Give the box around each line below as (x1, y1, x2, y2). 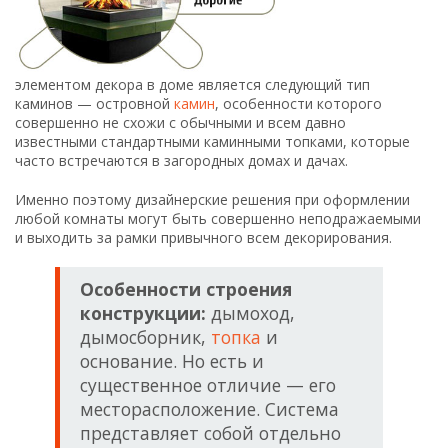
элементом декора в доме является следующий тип (15, 74, 370, 94)
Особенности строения (80, 276, 292, 301)
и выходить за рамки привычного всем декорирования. (15, 227, 392, 247)
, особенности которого (215, 93, 382, 113)
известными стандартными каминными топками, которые (15, 131, 410, 151)
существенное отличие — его (80, 372, 336, 397)
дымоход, (206, 300, 295, 325)
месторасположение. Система (80, 396, 339, 421)
